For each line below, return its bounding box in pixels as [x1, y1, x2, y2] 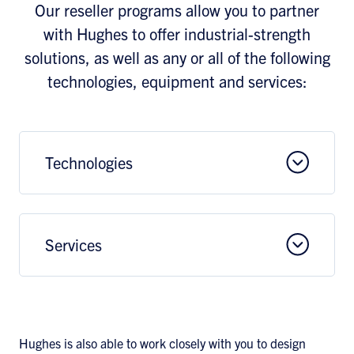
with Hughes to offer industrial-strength [43, 24, 311, 43]
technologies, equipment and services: [47, 71, 307, 91]
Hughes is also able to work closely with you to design [19, 335, 306, 351]
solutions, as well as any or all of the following [24, 47, 330, 67]
